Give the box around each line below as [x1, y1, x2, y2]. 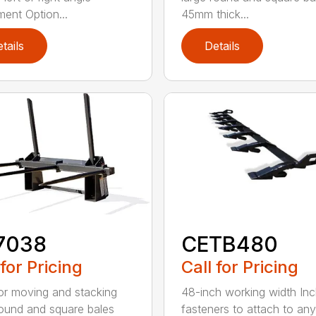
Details [204, 38, 240, 53]
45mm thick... [181, 6, 249, 21]
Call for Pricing [181, 257, 298, 278]
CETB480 [181, 231, 278, 257]
